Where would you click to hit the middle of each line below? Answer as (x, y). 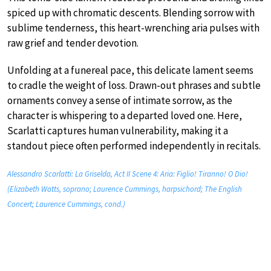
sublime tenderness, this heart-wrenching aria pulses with (133, 28)
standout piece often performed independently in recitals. (134, 145)
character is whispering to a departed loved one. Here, (125, 115)
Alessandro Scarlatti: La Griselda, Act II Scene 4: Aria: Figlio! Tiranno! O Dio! (128, 174)
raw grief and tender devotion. (73, 43)
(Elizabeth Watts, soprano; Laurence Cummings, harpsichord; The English (125, 189)
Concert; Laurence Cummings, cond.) (66, 204)
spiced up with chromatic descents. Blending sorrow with (131, 12)
